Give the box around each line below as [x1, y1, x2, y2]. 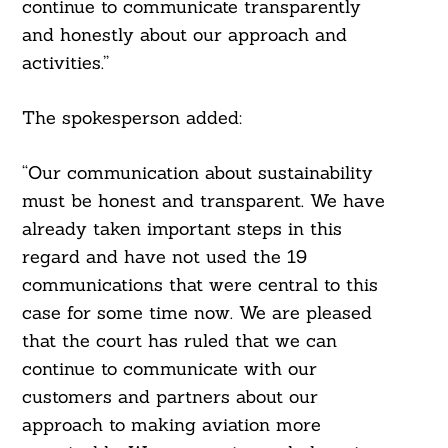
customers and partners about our [21, 385, 318, 409]
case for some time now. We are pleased [21, 301, 372, 325]
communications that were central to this [21, 273, 378, 297]
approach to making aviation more [21, 413, 321, 437]
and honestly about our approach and [21, 23, 347, 47]
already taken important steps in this [21, 217, 342, 241]
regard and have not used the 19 [21, 245, 307, 269]
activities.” [21, 51, 109, 75]
